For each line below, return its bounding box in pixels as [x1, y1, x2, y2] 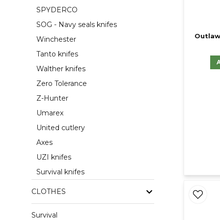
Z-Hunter [36, 94, 68, 103]
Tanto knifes [36, 50, 78, 59]
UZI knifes [36, 153, 71, 162]
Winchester [36, 35, 76, 44]
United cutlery [36, 123, 85, 133]
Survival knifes [36, 167, 84, 177]
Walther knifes [36, 64, 85, 74]
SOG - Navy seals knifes [36, 20, 117, 29]
